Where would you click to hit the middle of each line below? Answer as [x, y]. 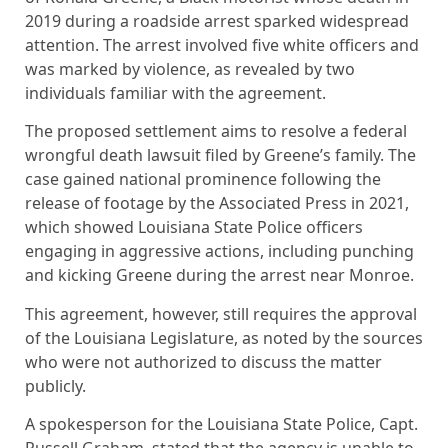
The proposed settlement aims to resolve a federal [216, 131]
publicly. [55, 385]
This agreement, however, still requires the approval [221, 313]
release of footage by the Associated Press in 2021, [217, 203]
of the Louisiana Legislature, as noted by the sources [224, 337]
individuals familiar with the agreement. [175, 92]
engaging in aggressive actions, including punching [219, 251]
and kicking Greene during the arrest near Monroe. [219, 275]
